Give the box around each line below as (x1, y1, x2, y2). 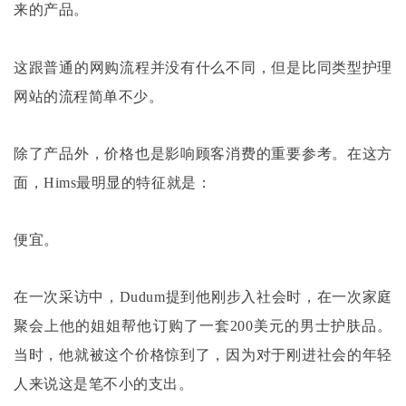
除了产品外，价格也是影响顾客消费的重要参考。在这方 (14, 145, 392, 161)
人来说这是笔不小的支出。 (14, 376, 194, 392)
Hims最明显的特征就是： (43, 174, 212, 190)
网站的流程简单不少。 (14, 88, 164, 104)
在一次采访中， (14, 289, 120, 305)
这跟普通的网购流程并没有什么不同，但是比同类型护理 (14, 59, 392, 75)
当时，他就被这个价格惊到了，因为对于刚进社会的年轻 (14, 347, 392, 363)
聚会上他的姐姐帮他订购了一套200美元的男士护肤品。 (14, 318, 392, 334)
